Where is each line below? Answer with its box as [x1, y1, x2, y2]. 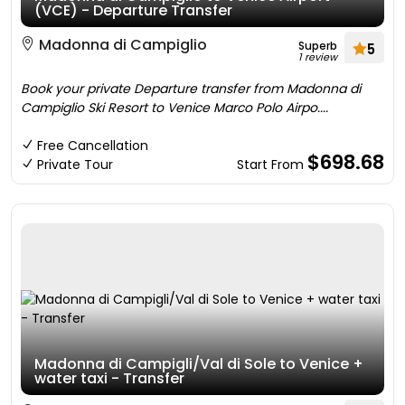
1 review [298, 50, 337, 64]
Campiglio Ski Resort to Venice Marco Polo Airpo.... [21, 99, 328, 117]
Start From [237, 155, 307, 174]
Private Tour [37, 155, 113, 174]
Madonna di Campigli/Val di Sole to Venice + [34, 353, 363, 374]
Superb [298, 38, 337, 53]
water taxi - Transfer [34, 368, 184, 389]
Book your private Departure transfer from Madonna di [21, 80, 361, 98]
